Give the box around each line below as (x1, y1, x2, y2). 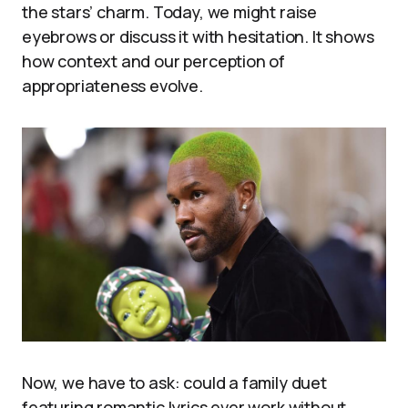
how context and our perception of (22, 49, 286, 72)
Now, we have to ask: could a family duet (22, 372, 327, 394)
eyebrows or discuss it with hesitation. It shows (22, 25, 374, 47)
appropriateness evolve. (22, 74, 203, 97)
